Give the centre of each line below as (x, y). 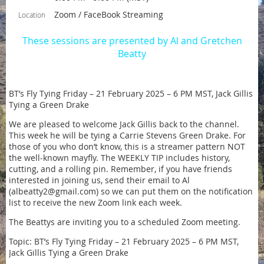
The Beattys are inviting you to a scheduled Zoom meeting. (125, 222)
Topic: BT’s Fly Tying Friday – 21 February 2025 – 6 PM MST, (124, 241)
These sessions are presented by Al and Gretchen (132, 41)
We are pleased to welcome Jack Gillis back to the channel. (124, 124)
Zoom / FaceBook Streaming (109, 14)
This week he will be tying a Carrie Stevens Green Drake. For (127, 135)
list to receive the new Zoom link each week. (95, 202)
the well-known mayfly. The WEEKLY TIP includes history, (119, 158)
